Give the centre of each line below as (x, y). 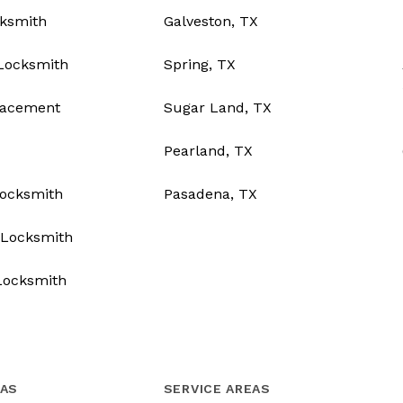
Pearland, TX (208, 151)
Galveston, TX (210, 22)
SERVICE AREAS (217, 389)
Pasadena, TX (210, 194)
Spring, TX (199, 65)
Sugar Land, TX (217, 108)
